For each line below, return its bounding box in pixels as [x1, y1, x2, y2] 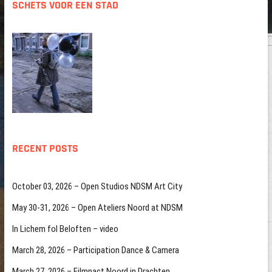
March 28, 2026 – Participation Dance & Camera [12, 245, 179, 256]
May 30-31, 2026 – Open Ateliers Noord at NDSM [12, 202, 183, 214]
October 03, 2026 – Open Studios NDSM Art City [12, 181, 182, 192]
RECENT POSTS [12, 141, 78, 156]
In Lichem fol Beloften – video [12, 223, 118, 235]
